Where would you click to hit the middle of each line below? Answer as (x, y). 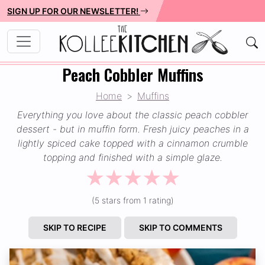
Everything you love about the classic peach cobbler (132, 114)
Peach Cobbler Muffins (132, 74)
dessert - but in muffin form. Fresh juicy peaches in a (132, 129)
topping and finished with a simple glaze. (132, 157)
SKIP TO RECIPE (75, 227)
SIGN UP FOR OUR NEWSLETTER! (74, 11)
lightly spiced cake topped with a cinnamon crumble (132, 143)
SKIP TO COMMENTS (180, 227)
